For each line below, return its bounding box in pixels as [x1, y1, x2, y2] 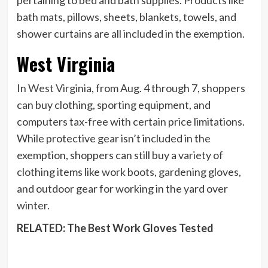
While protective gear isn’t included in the [16, 131, 211, 145]
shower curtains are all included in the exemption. [16, 26, 245, 40]
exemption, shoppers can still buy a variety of [16, 148, 223, 162]
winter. [16, 198, 50, 212]
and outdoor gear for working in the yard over [16, 181, 228, 195]
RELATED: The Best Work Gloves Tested [16, 221, 214, 234]
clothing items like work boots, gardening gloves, [16, 165, 241, 178]
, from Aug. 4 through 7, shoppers [91, 81, 245, 95]
